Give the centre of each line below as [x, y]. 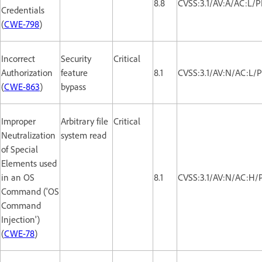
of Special [20, 149]
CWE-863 [22, 86]
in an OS [18, 177]
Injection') [20, 219]
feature [74, 72]
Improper [18, 121]
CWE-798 [22, 24]
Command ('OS [30, 191]
